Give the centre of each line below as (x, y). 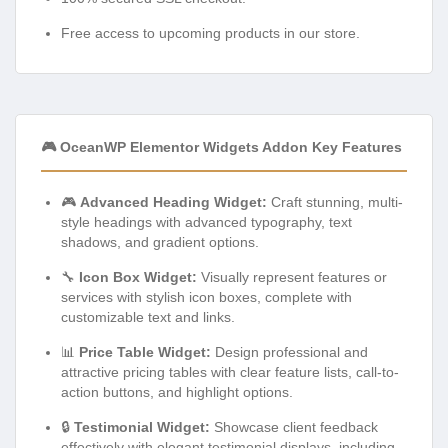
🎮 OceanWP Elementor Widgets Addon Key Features (221, 146)
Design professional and (289, 351)
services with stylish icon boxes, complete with (206, 296)
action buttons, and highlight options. (177, 391)
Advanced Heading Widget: (173, 201)
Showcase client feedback (294, 426)
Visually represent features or (292, 276)
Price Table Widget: (145, 351)
